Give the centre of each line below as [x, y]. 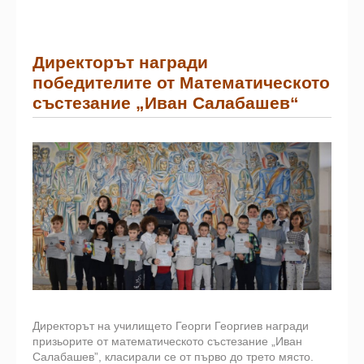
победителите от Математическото [181, 83]
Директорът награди [120, 63]
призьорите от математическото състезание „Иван [167, 341]
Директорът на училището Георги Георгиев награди [171, 325]
